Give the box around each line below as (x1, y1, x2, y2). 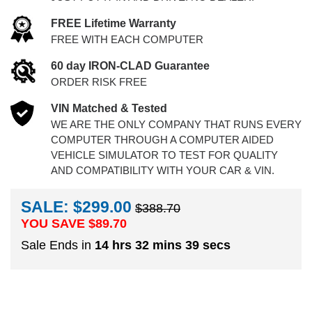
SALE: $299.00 (21, 198, 132, 216)
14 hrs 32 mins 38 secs (95, 237, 231, 252)
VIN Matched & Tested (50, 102, 167, 114)
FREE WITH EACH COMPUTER (50, 33, 203, 45)
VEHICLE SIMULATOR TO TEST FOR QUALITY (50, 149, 278, 161)
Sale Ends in (21, 237, 95, 252)
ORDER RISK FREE (50, 76, 147, 88)
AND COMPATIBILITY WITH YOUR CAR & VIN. (50, 164, 274, 176)
